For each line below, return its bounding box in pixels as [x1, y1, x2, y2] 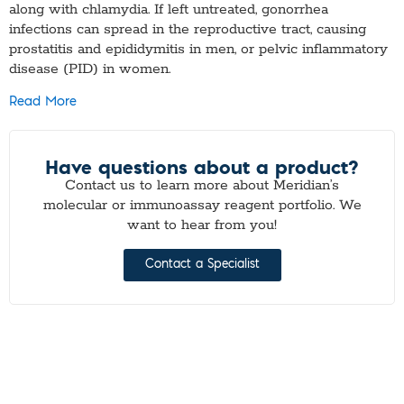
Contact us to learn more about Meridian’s [65, 177, 339, 196]
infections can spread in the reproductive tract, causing [9, 20, 366, 39]
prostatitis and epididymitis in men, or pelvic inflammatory [9, 40, 388, 59]
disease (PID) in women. [9, 60, 170, 78]
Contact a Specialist [144, 258, 260, 271]
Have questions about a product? [45, 153, 359, 181]
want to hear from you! [127, 216, 277, 235]
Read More [9, 96, 77, 110]
